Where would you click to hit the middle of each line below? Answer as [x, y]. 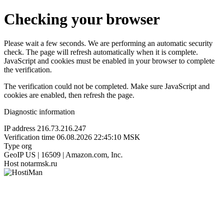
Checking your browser [82, 19]
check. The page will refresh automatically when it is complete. [101, 52]
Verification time [29, 137]
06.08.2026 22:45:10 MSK [99, 137]
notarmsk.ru [39, 163]
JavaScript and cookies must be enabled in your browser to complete [109, 61]
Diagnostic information [39, 111]
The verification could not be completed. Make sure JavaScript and [107, 86]
